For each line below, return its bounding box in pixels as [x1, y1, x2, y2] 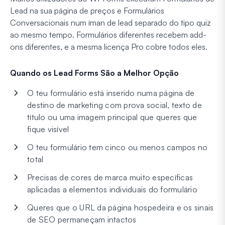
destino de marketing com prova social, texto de [27, 100, 202, 110]
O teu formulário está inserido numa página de [27, 88, 195, 98]
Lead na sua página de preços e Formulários [10, 6, 164, 16]
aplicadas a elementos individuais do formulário [27, 184, 197, 195]
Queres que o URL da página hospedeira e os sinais [27, 202, 214, 213]
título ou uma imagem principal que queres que [27, 112, 197, 123]
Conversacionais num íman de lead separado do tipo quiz [10, 18, 211, 28]
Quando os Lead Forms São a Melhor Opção [10, 68, 179, 78]
